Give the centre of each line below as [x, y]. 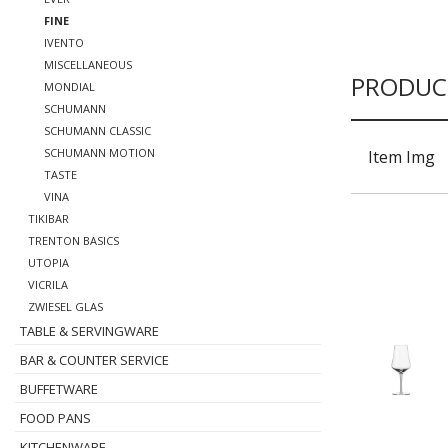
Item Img [401, 156]
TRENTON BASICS [73, 240]
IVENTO [64, 42]
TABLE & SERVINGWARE [89, 331]
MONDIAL [69, 86]
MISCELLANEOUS [88, 64]
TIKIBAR [48, 218]
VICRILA [48, 284]
